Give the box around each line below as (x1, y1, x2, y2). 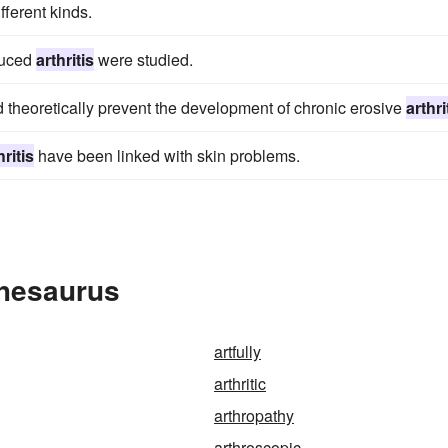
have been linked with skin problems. (34, 144, 300, 167)
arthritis (36, 48, 94, 71)
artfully (214, 340, 261, 363)
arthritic (214, 372, 266, 395)
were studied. (94, 48, 193, 71)
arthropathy (214, 404, 294, 427)
